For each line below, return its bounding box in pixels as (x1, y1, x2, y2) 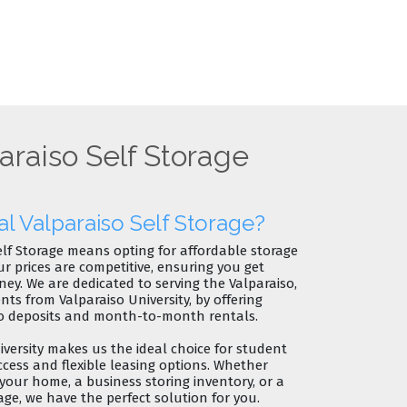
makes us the (44, 340, 136, 357)
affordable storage (180, 242, 298, 259)
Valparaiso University (59, 291, 189, 308)
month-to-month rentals (94, 307, 255, 324)
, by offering (189, 291, 263, 308)
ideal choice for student (136, 340, 287, 357)
